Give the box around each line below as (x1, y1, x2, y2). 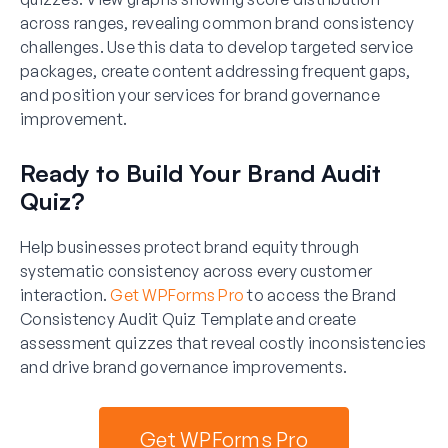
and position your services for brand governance (20, 84, 380, 105)
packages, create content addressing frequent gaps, (20, 60, 411, 81)
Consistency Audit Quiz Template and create (20, 308, 357, 329)
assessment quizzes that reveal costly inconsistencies (20, 332, 427, 353)
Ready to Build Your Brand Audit (20, 157, 381, 188)
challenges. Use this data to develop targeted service (20, 36, 414, 57)
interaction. (20, 284, 111, 305)
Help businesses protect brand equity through (20, 236, 359, 257)
